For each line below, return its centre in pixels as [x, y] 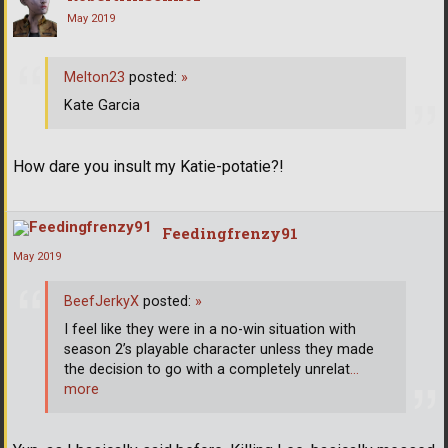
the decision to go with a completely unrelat [207, 370]
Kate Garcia [102, 106]
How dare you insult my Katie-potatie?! [148, 166]
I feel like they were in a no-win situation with [210, 330]
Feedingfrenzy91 [230, 232]
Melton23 [94, 78]
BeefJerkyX [101, 302]
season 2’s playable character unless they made [219, 350]
